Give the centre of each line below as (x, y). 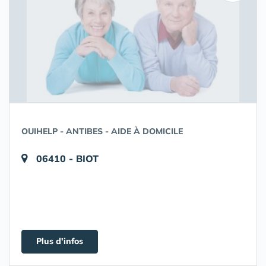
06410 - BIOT (67, 159)
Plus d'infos (60, 241)
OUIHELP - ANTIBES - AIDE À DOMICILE (102, 131)
